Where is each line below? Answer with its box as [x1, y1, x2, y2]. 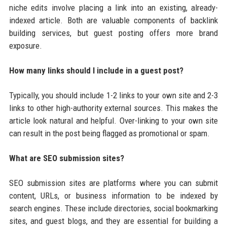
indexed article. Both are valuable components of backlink [9, 15, 218, 25]
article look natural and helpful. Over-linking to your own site [9, 115, 218, 126]
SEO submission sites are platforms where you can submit [9, 177, 218, 188]
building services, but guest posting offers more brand [9, 27, 218, 38]
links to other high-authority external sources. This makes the [9, 102, 218, 113]
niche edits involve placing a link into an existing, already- [9, 2, 218, 13]
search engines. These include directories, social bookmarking [9, 203, 218, 213]
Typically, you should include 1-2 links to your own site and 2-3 [9, 90, 218, 100]
